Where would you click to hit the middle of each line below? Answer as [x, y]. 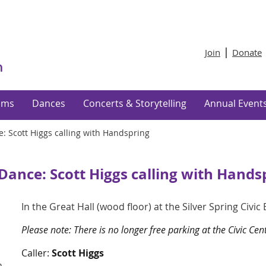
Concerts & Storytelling [135, 103]
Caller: [35, 253]
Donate [247, 52]
